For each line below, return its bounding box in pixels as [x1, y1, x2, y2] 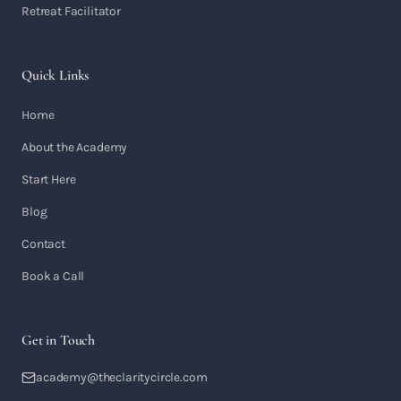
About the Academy [21, 140, 128, 155]
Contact [21, 236, 65, 252]
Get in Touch [21, 331, 96, 349]
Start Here [21, 172, 76, 187]
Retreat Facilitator [21, 4, 121, 19]
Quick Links [21, 66, 90, 84]
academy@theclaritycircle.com [36, 370, 208, 385]
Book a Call [21, 269, 85, 284]
